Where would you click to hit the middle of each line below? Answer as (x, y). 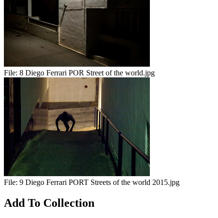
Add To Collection (49, 203)
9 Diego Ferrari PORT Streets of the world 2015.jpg (100, 182)
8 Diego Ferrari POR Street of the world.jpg (87, 73)
